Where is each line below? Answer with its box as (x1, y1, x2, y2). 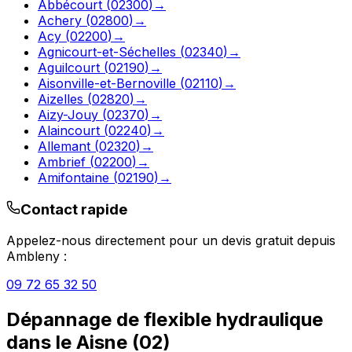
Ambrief (38, 153, 86, 170)
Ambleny (6, 248, 60, 265)
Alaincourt (38, 122, 100, 138)
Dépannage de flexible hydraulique (6, 308, 323, 332)
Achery (38, 12, 82, 28)
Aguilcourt (38, 59, 100, 75)
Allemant (38, 137, 90, 154)
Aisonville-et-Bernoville (38, 75, 176, 91)
